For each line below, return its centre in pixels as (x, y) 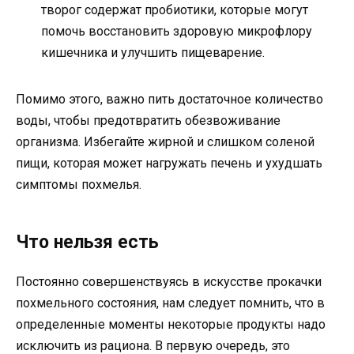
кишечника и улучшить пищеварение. (153, 53)
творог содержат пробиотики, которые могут (175, 10)
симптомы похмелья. (79, 185)
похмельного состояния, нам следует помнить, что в (170, 303)
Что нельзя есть (87, 243)
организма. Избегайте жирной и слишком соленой (165, 142)
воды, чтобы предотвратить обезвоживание (148, 121)
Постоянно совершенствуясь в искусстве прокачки (169, 282)
